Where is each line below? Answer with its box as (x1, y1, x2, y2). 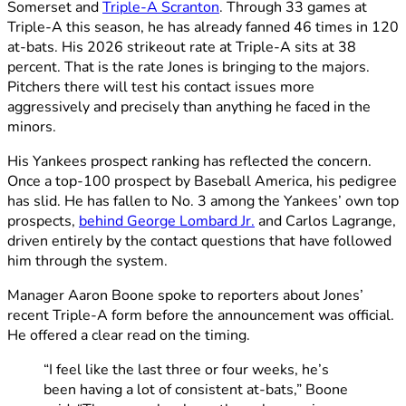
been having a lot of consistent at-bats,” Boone (43, 380, 348, 401)
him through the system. (7, 251, 168, 272)
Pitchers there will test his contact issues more (7, 77, 314, 98)
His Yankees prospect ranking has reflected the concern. (7, 151, 372, 172)
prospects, (7, 211, 79, 232)
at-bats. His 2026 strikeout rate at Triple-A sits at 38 (7, 37, 356, 58)
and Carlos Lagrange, (255, 211, 396, 232)
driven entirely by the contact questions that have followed (7, 231, 391, 252)
